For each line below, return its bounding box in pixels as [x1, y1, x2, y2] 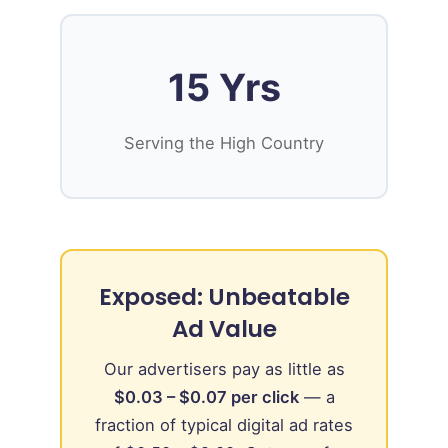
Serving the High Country [124, 132, 324, 153]
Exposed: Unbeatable [98, 280, 350, 313]
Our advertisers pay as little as [103, 358, 345, 379]
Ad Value [171, 312, 277, 345]
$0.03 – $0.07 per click [113, 386, 299, 407]
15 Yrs [167, 64, 281, 110]
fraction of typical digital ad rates [95, 414, 353, 435]
